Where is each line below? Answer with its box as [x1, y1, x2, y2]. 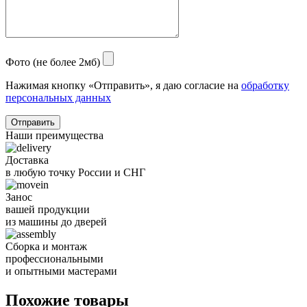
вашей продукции [5, 204, 90, 216]
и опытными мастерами [5, 265, 117, 278]
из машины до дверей [5, 216, 107, 228]
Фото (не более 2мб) [5, 56, 100, 69]
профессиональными [5, 253, 103, 265]
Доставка [5, 154, 49, 167]
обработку [241, 79, 289, 92]
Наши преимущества [5, 130, 103, 142]
